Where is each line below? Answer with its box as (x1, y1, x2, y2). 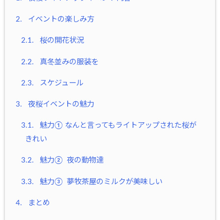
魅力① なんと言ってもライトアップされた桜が (37, 122, 196, 130)
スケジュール (37, 79, 83, 87)
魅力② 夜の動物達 (37, 157, 104, 165)
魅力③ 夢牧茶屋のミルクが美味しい (37, 178, 163, 186)
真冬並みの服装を (37, 58, 99, 66)
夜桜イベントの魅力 (26, 100, 94, 108)
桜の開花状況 (37, 37, 84, 45)
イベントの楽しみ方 (26, 16, 94, 24)
